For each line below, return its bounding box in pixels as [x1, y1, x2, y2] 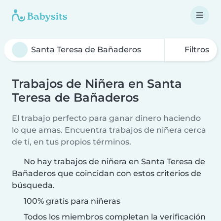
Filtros [183, 45, 209, 54]
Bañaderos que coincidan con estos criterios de [12, 169, 201, 178]
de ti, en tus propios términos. [12, 137, 131, 147]
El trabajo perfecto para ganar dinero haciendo [12, 113, 201, 123]
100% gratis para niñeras [22, 196, 120, 206]
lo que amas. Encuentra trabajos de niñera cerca [12, 125, 206, 135]
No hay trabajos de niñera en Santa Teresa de [24, 157, 205, 166]
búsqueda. [12, 181, 55, 190]
